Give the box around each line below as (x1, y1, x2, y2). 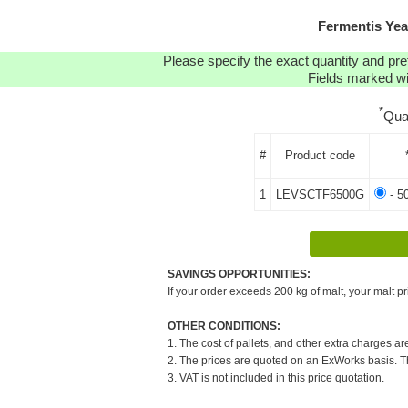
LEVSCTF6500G (276, 187, 364, 201)
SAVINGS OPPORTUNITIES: (168, 267, 311, 280)
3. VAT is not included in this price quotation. (168, 371, 384, 384)
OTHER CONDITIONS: (168, 319, 280, 332)
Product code (285, 148, 355, 162)
